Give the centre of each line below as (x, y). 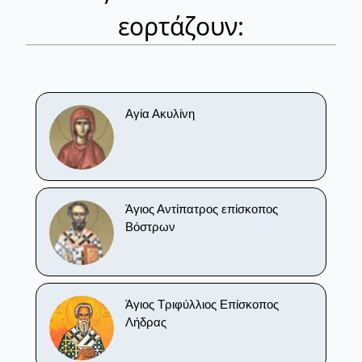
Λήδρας (146, 322)
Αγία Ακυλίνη (160, 113)
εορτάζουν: (181, 26)
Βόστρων (150, 226)
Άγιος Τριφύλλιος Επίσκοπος (202, 304)
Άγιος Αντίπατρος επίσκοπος (202, 208)
